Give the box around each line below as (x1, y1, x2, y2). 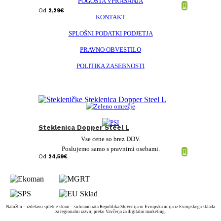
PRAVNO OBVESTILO (80, 45, 141, 53)
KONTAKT (96, 13, 125, 21)
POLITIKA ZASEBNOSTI (76, 62, 145, 70)
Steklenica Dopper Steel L (38, 123, 129, 131)
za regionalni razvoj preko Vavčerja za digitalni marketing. (55, 209, 166, 214)
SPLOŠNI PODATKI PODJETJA (68, 29, 153, 37)
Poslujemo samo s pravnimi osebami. (61, 145, 160, 152)
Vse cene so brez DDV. (81, 135, 140, 143)
